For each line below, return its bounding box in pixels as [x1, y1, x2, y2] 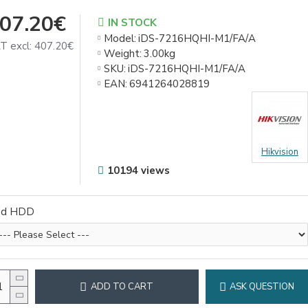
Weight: [104, 47, 142, 60]
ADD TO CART [91, 280, 154, 293]
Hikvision [261, 146, 298, 158]
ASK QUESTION [229, 280, 294, 293]
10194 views [107, 164, 170, 177]
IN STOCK [108, 16, 157, 30]
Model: [104, 32, 137, 45]
